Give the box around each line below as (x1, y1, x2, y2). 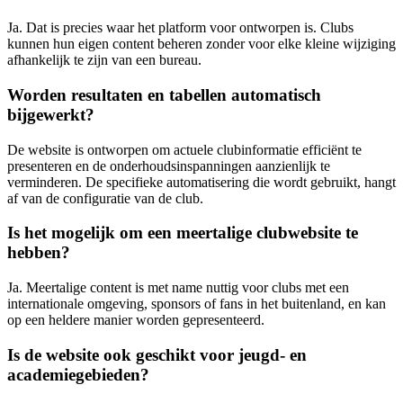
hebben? (7, 243, 70, 263)
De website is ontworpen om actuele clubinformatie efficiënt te (7, 141, 362, 157)
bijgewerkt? (7, 105, 94, 124)
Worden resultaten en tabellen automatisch (7, 85, 321, 104)
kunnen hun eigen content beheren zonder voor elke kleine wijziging (7, 36, 396, 52)
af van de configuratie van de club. (7, 190, 203, 206)
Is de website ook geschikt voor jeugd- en (7, 345, 307, 364)
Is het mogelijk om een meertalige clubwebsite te (7, 223, 358, 243)
